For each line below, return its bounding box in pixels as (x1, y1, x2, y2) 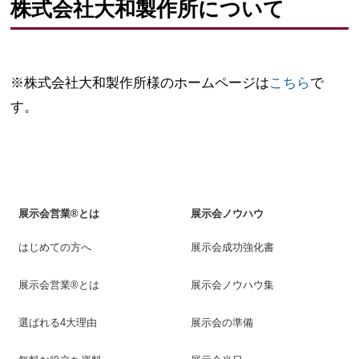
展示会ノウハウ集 (191, 279, 274, 292)
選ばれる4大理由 (18, 317, 98, 329)
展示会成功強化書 (191, 241, 274, 254)
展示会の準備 (191, 317, 253, 329)
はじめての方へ (18, 241, 92, 254)
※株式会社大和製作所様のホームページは (10, 75, 270, 91)
